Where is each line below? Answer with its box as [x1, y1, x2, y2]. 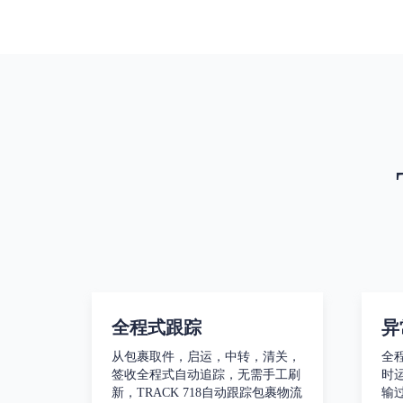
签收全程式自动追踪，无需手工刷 [112, 368, 301, 381]
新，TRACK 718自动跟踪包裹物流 [112, 386, 303, 399]
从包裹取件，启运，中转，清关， [112, 350, 301, 363]
